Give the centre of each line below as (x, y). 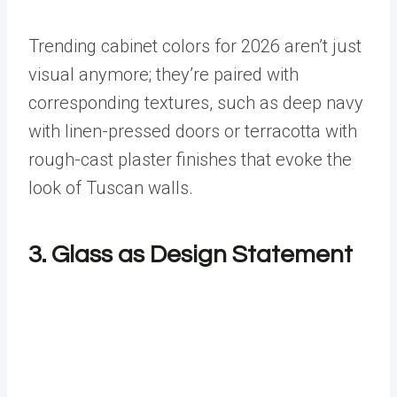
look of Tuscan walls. (113, 188)
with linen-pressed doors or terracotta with (193, 132)
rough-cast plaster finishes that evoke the (190, 160)
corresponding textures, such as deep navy (196, 103)
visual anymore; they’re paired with (163, 75)
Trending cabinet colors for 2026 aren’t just (195, 47)
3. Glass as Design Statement (191, 255)
